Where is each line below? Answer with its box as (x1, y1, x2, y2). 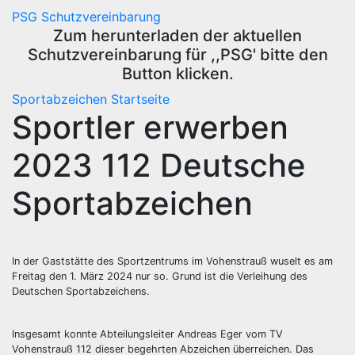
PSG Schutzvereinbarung (12, 8, 161, 25)
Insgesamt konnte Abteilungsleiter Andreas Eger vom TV (12, 328, 283, 341)
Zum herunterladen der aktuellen (53, 25, 302, 45)
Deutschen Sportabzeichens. (12, 285, 153, 298)
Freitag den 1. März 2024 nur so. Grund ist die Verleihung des (12, 270, 307, 283)
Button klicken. (121, 63, 234, 83)
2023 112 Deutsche (12, 145, 306, 185)
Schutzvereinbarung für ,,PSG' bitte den (27, 44, 328, 64)
